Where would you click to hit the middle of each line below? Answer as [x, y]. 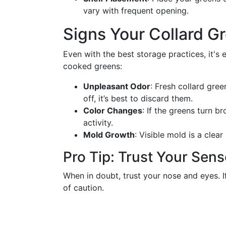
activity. [98, 123]
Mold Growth [109, 135]
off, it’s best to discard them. [138, 98]
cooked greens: [93, 66]
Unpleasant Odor [117, 86]
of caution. [83, 188]
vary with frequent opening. [136, 11]
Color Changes [113, 110]
